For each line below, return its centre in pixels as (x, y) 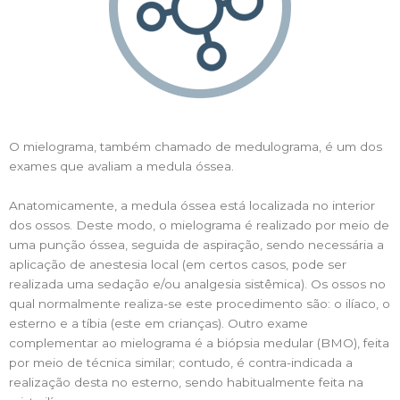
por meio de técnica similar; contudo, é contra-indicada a (181, 362)
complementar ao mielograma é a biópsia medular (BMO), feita (199, 342)
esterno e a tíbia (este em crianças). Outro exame (158, 323)
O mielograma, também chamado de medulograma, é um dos (196, 146)
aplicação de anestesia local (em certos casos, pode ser (178, 264)
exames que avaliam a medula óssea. (121, 166)
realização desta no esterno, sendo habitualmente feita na (186, 382)
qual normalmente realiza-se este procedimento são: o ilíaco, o (200, 303)
